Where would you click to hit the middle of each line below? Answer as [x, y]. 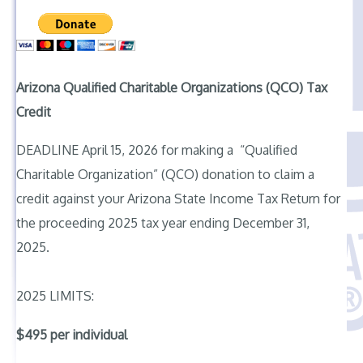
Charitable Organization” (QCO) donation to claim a [165, 175]
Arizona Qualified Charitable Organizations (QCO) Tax [172, 87]
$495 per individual [72, 334]
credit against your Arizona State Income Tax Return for [178, 199]
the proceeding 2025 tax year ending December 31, [163, 223]
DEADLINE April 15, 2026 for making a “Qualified [157, 150]
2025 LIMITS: [55, 296]
